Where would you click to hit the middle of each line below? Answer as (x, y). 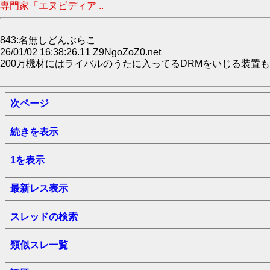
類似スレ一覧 (39, 245)
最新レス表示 (39, 188)
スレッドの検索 (44, 217)
